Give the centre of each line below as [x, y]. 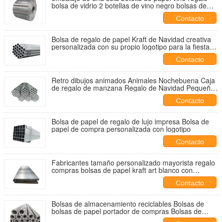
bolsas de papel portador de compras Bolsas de [127, 211]
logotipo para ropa [80, 177]
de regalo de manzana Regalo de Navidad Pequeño [133, 88]
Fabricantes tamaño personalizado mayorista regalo [133, 163]
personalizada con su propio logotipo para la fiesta [131, 47]
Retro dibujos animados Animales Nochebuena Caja [133, 80]
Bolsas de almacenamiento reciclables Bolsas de [128, 204]
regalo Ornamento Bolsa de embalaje [110, 95]
